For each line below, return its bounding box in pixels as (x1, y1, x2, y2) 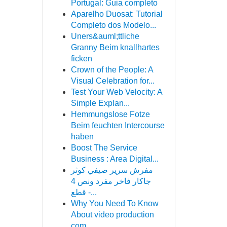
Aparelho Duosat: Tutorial (70, 10, 163, 18)
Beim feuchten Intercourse (70, 121, 165, 130)
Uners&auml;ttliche (70, 32, 139, 41)
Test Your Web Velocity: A (70, 88, 162, 96)
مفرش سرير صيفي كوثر (70, 166, 153, 174)
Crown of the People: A (70, 65, 153, 74)
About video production (70, 210, 154, 219)
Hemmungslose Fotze (70, 110, 150, 119)
